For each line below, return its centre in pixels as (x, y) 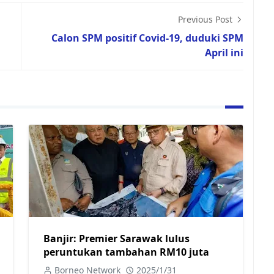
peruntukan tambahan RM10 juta (126, 252)
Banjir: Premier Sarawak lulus (117, 238)
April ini (224, 53)
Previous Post (206, 19)
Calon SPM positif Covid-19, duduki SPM (147, 38)
